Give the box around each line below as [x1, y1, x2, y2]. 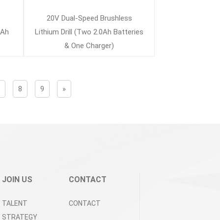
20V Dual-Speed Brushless [46, 14, 132, 23]
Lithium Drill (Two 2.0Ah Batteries [35, 27, 144, 36]
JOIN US [2, 175, 32, 184]
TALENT [2, 199, 27, 207]
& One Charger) [64, 41, 114, 50]
